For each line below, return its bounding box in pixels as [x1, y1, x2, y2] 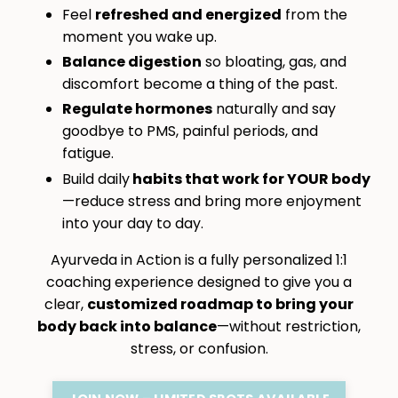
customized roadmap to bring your [87, 293, 354, 314]
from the [282, 4, 347, 26]
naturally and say [212, 99, 336, 120]
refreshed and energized [95, 4, 282, 26]
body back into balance [37, 315, 217, 337]
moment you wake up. [62, 27, 217, 48]
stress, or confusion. [130, 338, 268, 359]
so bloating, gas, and [202, 52, 346, 73]
